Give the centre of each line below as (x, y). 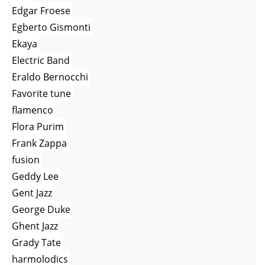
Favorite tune (41, 93)
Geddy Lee (35, 176)
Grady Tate (36, 242)
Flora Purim (38, 126)
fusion (26, 159)
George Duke (41, 209)
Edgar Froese (41, 10)
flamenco (33, 110)
